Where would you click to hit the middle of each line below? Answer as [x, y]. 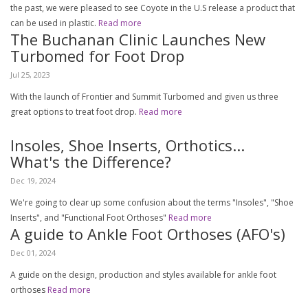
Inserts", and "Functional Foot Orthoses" [89, 218]
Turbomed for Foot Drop [97, 56]
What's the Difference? [91, 162]
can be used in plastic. [54, 23]
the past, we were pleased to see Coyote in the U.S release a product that [153, 8]
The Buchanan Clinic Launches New [138, 39]
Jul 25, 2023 [30, 75]
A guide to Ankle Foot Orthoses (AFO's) [148, 234]
